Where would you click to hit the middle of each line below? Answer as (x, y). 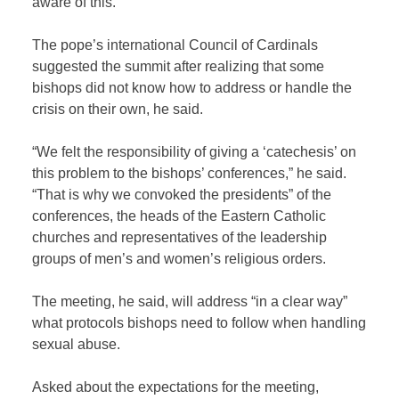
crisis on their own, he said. (118, 110)
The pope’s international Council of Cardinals (175, 45)
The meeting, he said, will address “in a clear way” (190, 302)
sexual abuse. (77, 345)
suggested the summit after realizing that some (179, 67)
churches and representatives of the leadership (180, 238)
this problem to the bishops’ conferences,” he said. (190, 174)
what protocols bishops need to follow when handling (199, 323)
